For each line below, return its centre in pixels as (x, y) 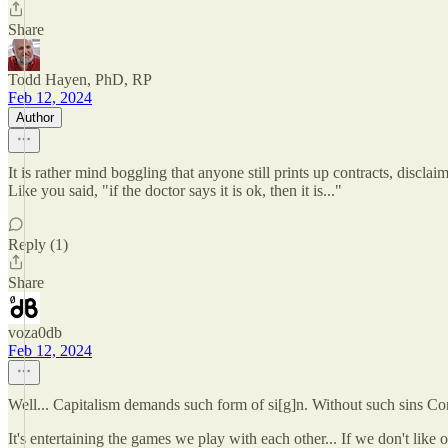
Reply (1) (38, 244)
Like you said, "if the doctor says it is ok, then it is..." (175, 190)
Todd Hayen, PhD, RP (79, 79)
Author (35, 117)
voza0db (35, 332)
